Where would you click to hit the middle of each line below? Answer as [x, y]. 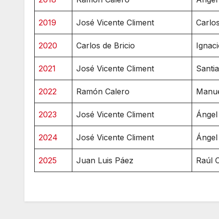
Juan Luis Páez [105, 160]
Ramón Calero [103, 91]
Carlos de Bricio [106, 45]
